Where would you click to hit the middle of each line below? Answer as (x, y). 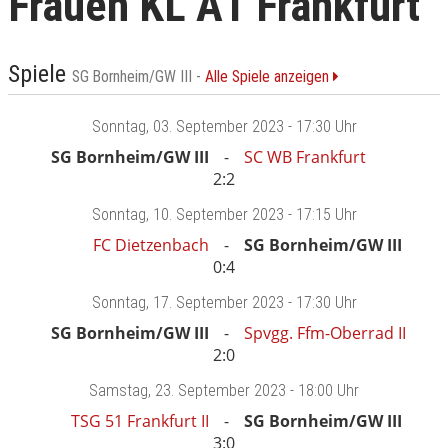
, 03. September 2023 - (220, 127)
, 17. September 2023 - (220, 303)
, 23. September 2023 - (223, 391)
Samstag (118, 391)
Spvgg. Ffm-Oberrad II (325, 333)
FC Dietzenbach (151, 245)
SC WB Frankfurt (305, 157)
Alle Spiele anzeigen (269, 77)
